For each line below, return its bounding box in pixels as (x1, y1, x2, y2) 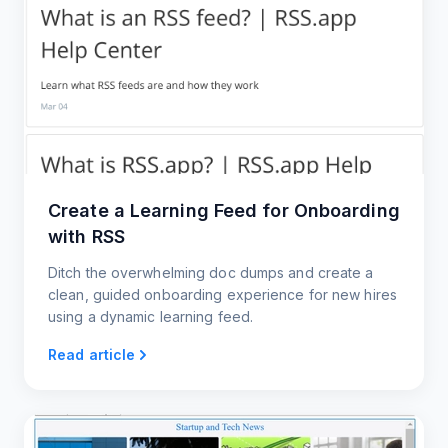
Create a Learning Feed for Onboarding (48, 200, 400, 222)
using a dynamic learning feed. (48, 308, 253, 326)
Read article (48, 346, 136, 364)
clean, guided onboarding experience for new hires (48, 286, 397, 304)
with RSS (48, 226, 125, 248)
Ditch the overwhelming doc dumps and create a (48, 264, 374, 282)
